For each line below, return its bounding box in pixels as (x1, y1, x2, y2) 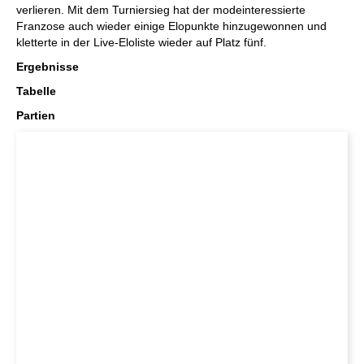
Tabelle (16, 84, 56, 97)
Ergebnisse (16, 60, 79, 73)
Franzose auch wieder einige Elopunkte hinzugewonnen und (16, 19, 327, 32)
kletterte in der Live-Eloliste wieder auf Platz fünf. (16, 36, 266, 49)
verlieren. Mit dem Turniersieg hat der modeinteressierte (16, 3, 305, 16)
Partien (16, 109, 55, 122)
